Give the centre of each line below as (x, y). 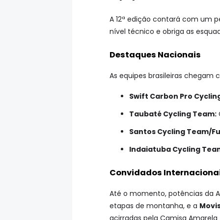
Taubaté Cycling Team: (173, 114)
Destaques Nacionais (155, 55)
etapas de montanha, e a (154, 206)
